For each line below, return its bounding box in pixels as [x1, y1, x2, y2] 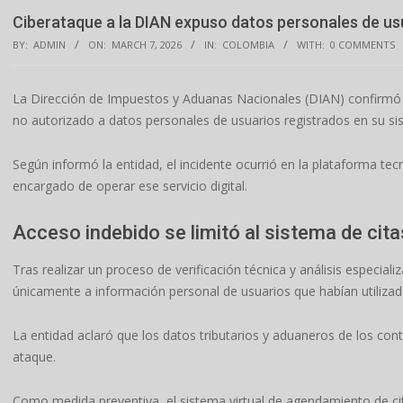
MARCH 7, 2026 [112, 38, 182, 51]
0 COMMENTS [330, 38, 395, 51]
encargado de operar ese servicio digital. [13, 177, 247, 194]
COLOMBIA [222, 38, 274, 51]
